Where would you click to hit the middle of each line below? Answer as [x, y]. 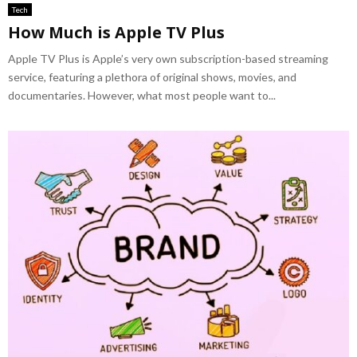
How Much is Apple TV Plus [116, 33]
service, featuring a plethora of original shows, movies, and [152, 77]
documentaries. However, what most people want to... [142, 96]
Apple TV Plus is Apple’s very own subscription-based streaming [168, 59]
